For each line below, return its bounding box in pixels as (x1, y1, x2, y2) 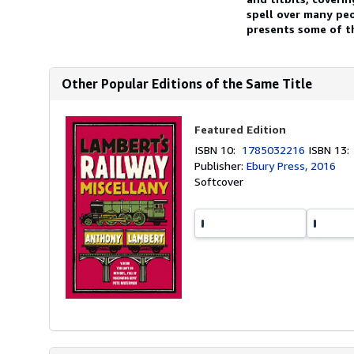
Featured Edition (194, 122, 287, 136)
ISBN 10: (194, 143, 243, 156)
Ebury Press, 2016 (247, 159, 337, 172)
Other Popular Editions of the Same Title (62, 76, 312, 92)
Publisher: (194, 159, 247, 172)
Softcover (194, 175, 244, 188)
